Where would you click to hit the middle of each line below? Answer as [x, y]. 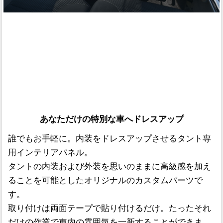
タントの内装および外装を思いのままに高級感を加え [109, 167]
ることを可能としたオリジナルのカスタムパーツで [105, 181]
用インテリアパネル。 [50, 153]
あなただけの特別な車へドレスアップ [111, 119]
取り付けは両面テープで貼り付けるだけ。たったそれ [109, 209]
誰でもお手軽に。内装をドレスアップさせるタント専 [109, 139]
